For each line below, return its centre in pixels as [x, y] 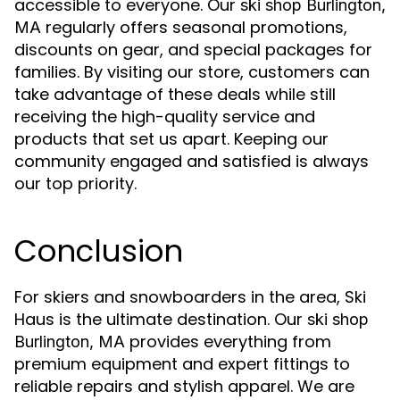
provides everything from [228, 342]
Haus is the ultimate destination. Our [161, 319]
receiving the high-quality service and [165, 117]
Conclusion [99, 251]
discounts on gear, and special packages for [193, 50]
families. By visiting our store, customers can [192, 72]
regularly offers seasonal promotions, [194, 27]
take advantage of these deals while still [175, 94]
